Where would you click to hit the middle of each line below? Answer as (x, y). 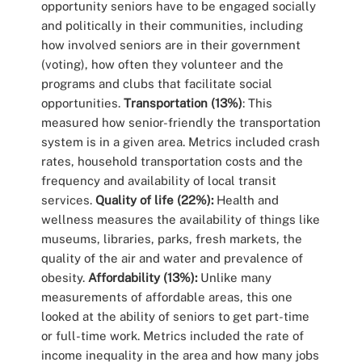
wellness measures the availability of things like (180, 220)
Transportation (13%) (183, 103)
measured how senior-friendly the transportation (181, 123)
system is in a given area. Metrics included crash (180, 142)
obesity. (64, 278)
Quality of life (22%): (154, 200)
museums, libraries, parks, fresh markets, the (171, 239)
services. (68, 200)
